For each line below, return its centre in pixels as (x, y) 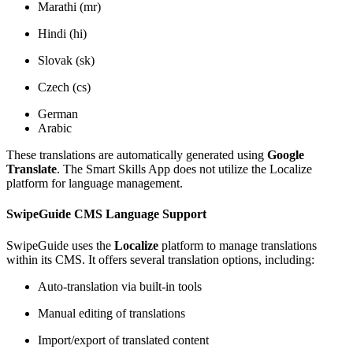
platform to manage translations (238, 245)
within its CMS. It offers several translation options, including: (160, 259)
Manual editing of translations (111, 313)
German (58, 114)
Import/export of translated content (123, 340)
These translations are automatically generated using (137, 155)
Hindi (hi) (62, 34)
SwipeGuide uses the (60, 245)
